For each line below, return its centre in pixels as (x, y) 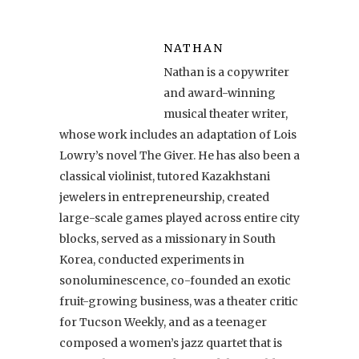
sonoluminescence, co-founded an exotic (175, 280)
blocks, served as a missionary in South (167, 238)
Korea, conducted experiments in (152, 259)
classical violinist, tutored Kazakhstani (165, 176)
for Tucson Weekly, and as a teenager (163, 322)
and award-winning (220, 93)
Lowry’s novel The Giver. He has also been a (179, 155)
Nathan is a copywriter (226, 72)
